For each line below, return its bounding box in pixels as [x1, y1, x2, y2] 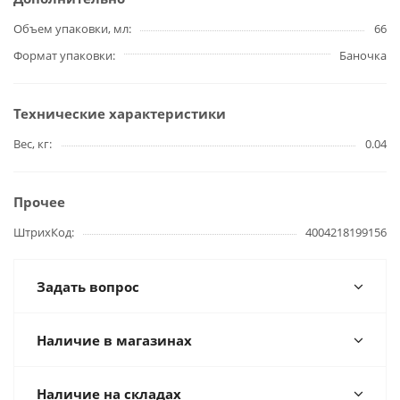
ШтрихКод [13, 224, 71, 241]
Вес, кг [13, 136, 49, 153]
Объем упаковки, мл [13, 21, 129, 37]
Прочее [13, 193, 65, 212]
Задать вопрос [37, 278, 139, 296]
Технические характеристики [13, 104, 226, 123]
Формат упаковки [13, 47, 112, 64]
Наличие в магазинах [37, 331, 192, 350]
